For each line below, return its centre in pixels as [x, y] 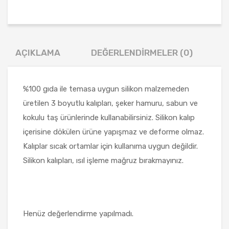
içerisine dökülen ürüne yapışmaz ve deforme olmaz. [113, 132]
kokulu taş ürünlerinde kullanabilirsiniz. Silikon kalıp [109, 118]
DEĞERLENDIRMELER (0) [142, 53]
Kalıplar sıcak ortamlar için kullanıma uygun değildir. [110, 146]
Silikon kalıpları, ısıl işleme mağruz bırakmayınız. [103, 161]
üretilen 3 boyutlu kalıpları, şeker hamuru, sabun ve [110, 104]
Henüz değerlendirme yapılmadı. [78, 214]
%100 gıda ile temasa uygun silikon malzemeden [106, 89]
